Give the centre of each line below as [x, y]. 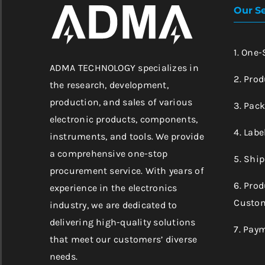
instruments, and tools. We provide [127, 136]
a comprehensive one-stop [109, 153]
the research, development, [109, 85]
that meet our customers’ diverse [123, 239]
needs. [64, 256]
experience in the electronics [113, 188]
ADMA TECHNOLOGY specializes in [124, 68]
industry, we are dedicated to [113, 205]
